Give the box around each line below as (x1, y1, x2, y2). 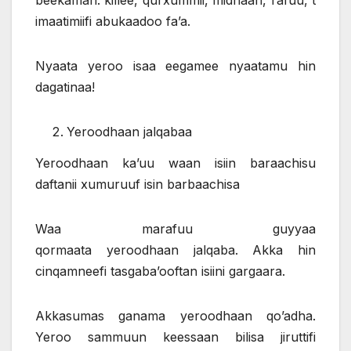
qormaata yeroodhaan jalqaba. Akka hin (35, 241, 316, 258)
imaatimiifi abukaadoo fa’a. (35, 13, 190, 30)
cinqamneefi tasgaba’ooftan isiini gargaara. (35, 262, 285, 279)
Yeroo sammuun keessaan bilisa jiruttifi (35, 328, 316, 345)
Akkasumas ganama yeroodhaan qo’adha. (35, 307, 316, 324)
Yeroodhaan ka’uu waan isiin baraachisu (35, 154, 316, 171)
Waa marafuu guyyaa (35, 220, 316, 237)
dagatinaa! (35, 79, 95, 96)
